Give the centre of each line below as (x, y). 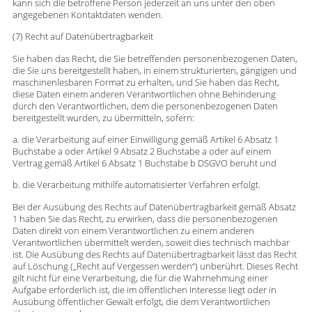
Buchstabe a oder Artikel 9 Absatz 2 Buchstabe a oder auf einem (141, 152)
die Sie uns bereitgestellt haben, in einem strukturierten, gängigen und (154, 70)
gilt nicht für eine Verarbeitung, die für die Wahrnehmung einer (140, 278)
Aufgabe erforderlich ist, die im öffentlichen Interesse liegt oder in (144, 290)
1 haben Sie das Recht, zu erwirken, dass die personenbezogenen (145, 219)
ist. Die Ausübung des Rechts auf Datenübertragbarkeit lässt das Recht (154, 254)
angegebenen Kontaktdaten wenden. (87, 15)
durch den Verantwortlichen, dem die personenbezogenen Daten (145, 106)
